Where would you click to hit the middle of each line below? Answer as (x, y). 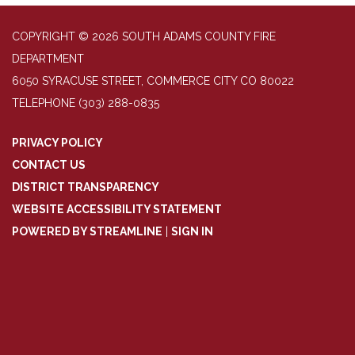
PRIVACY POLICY (57, 143)
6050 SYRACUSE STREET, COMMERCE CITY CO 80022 (153, 81)
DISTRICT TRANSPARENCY (86, 187)
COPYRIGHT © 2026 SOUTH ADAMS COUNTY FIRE (144, 37)
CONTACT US (49, 165)
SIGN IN (192, 232)
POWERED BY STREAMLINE (87, 232)
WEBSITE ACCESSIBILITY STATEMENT (117, 210)
